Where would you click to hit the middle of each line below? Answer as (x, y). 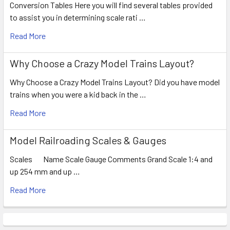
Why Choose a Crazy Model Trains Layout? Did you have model (115, 82)
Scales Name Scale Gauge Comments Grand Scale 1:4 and (111, 159)
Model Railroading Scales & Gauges (88, 140)
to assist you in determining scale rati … (78, 17)
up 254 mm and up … (45, 171)
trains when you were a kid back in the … (78, 94)
